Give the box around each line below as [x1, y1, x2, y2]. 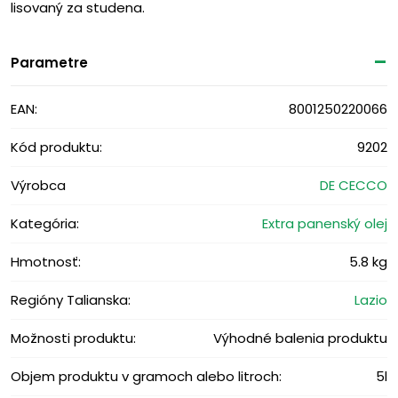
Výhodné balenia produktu [213, 328, 387, 347]
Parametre [11, 52, 88, 72]
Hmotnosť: [11, 251, 81, 271]
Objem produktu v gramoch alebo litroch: [11, 366, 282, 386]
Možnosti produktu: [11, 328, 136, 347]
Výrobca [11, 175, 66, 195]
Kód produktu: [11, 137, 102, 156]
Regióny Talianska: [11, 290, 131, 309]
